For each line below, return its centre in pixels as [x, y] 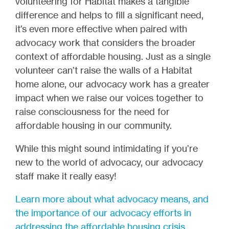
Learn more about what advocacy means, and [112, 199]
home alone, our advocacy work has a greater [112, 84]
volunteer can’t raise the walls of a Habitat [104, 70]
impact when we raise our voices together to [109, 97]
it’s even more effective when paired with [101, 28]
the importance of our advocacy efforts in [103, 212]
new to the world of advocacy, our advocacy [109, 162]
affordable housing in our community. [94, 125]
